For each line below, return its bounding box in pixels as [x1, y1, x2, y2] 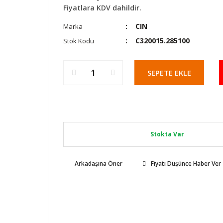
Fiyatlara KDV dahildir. [63, 3, 141, 12]
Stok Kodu [63, 36, 94, 45]
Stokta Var [150, 130, 184, 138]
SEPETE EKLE [147, 68, 191, 78]
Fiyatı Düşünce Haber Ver [151, 159, 221, 168]
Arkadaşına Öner [75, 159, 122, 168]
